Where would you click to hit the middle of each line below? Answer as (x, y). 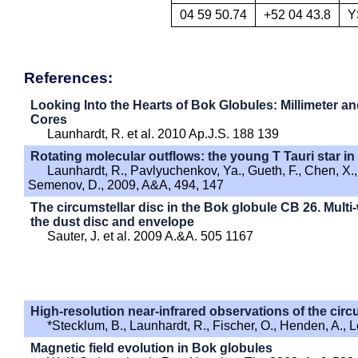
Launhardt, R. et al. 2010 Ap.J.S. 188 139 (163, 133)
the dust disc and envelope (112, 221)
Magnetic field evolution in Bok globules (151, 348)
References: (68, 78)
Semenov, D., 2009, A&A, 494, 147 (126, 185)
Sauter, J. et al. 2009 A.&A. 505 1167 (150, 236)
